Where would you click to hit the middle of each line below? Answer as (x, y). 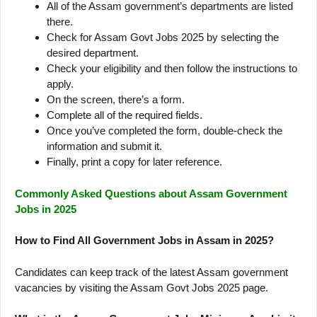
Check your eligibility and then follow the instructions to (172, 69)
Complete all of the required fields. (125, 115)
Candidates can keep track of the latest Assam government (151, 272)
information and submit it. (104, 146)
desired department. (93, 53)
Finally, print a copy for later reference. (134, 162)
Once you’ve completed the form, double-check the (165, 131)
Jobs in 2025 (46, 209)
